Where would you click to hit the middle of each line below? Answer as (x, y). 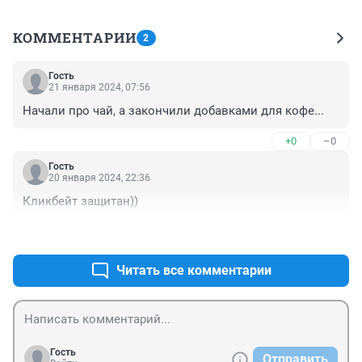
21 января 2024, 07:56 (99, 87)
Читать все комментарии (194, 270)
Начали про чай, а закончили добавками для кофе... (173, 110)
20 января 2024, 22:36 (99, 177)
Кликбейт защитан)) (80, 201)
